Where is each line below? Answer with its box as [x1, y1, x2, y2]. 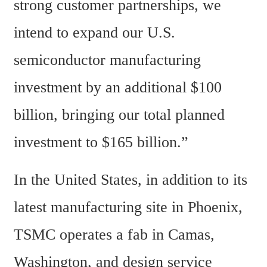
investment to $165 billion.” [14, 133, 188, 151]
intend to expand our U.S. [14, 23, 175, 41]
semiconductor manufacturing [14, 51, 201, 69]
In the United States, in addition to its [14, 171, 247, 189]
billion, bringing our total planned [14, 105, 225, 123]
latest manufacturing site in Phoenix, [14, 198, 243, 216]
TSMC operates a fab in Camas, [14, 226, 215, 244]
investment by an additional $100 [14, 78, 222, 96]
